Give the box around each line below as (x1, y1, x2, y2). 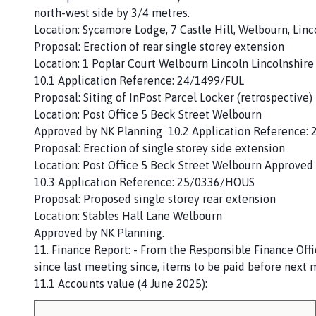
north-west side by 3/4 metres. (34, 6, 190, 19)
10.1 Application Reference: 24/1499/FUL (34, 73, 244, 87)
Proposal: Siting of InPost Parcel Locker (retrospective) (34, 90, 312, 104)
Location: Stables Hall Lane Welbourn (34, 209, 222, 222)
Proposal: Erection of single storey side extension (34, 141, 285, 154)
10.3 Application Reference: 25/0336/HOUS (34, 175, 255, 188)
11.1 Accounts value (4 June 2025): (34, 276, 207, 290)
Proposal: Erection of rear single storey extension (34, 39, 284, 53)
